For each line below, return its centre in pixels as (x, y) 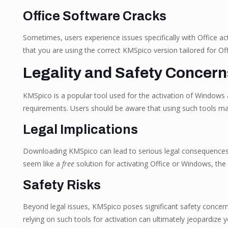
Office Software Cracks (94, 16)
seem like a (42, 164)
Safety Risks (62, 185)
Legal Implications (80, 130)
